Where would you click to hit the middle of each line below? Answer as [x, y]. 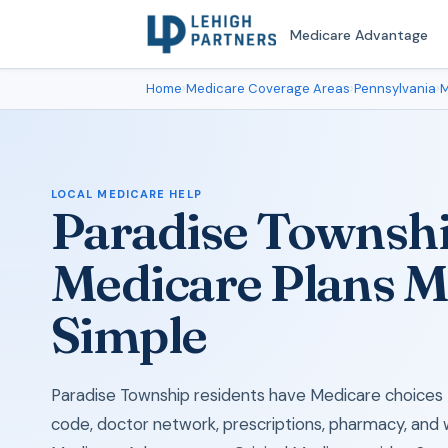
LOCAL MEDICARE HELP [126, 194]
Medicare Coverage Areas [268, 88]
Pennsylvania [395, 88]
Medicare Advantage [358, 34]
